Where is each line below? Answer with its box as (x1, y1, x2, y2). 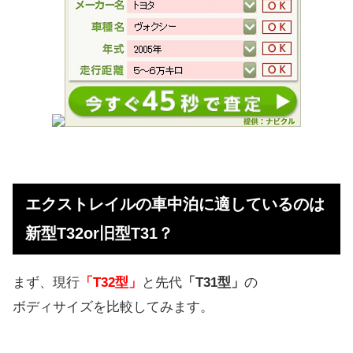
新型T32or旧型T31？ (25, 224, 173, 242)
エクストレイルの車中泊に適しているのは (25, 195, 325, 213)
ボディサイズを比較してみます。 (13, 299, 214, 315)
